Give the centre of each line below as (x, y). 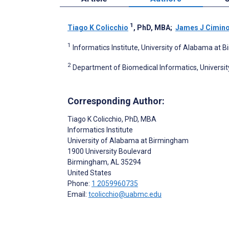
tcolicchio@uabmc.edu (125, 194)
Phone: (79, 183)
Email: (78, 194)
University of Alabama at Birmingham (128, 140)
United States (89, 173)
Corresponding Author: (116, 101)
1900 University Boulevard (109, 151)
